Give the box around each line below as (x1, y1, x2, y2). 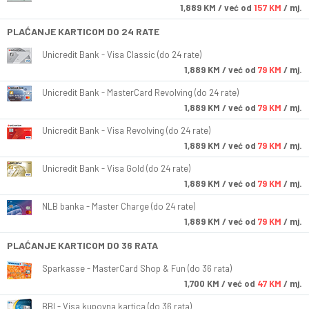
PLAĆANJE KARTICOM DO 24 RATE (7, 26, 159, 38)
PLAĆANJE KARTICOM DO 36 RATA (7, 239, 158, 252)
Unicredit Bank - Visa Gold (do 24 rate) (42, 163, 190, 175)
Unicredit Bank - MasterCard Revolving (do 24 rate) (42, 87, 239, 99)
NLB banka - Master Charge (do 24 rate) (42, 201, 195, 212)
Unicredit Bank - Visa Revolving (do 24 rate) (42, 125, 210, 137)
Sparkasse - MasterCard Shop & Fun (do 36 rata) (42, 263, 232, 275)
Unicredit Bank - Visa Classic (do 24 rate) (42, 49, 201, 61)
